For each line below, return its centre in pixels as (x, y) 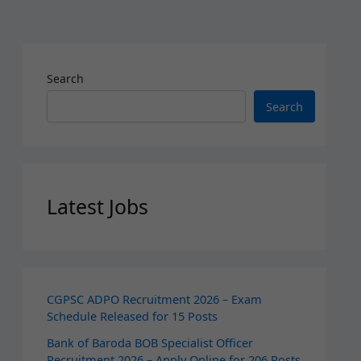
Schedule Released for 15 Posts (132, 316)
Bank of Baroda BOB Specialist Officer (149, 343)
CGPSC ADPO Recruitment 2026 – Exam (154, 299)
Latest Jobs (97, 207)
